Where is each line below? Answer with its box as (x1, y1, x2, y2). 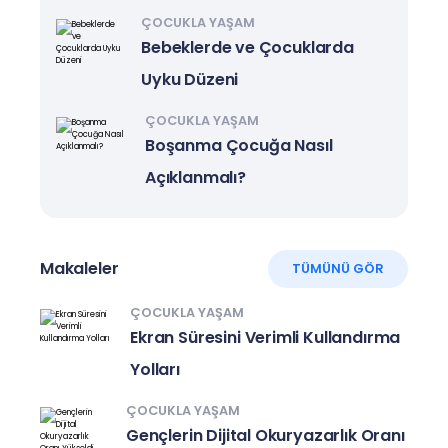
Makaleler (40, 256, 119, 280)
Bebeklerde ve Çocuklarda (141, 35, 354, 59)
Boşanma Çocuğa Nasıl (145, 133, 333, 157)
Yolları (130, 357, 180, 381)
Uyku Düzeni (141, 67, 239, 91)
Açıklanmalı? (145, 165, 246, 189)
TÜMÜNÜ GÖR (292, 260, 384, 278)
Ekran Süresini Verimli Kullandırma (130, 325, 401, 349)
